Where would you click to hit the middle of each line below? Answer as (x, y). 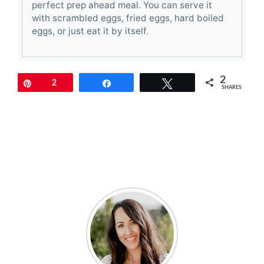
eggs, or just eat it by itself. (90, 31)
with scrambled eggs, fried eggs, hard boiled (128, 18)
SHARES (232, 87)
